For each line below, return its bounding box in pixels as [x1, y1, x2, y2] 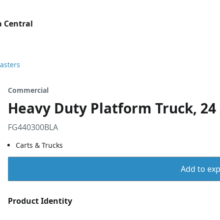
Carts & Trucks [16, 140, 63, 150]
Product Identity [8, 195, 72, 206]
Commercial [8, 85, 49, 95]
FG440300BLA [8, 122, 58, 133]
